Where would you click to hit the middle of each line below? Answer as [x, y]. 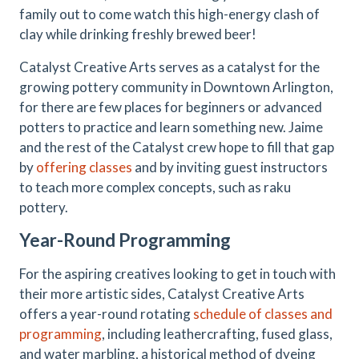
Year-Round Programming [125, 240]
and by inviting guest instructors [230, 167]
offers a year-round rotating [106, 314]
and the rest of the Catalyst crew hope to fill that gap [177, 147]
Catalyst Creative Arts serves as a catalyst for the [169, 67]
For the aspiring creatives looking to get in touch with [177, 274]
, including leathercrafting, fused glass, [217, 334]
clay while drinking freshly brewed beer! [138, 34]
